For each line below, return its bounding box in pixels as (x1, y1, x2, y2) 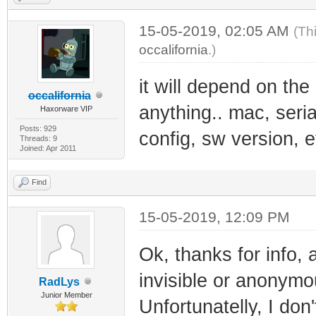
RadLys (39, 275, 80, 288)
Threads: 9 (19, 133, 57, 142)
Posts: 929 (19, 123, 56, 133)
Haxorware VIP (40, 104, 93, 113)
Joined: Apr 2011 (19, 143, 76, 152)
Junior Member (40, 290, 92, 299)
